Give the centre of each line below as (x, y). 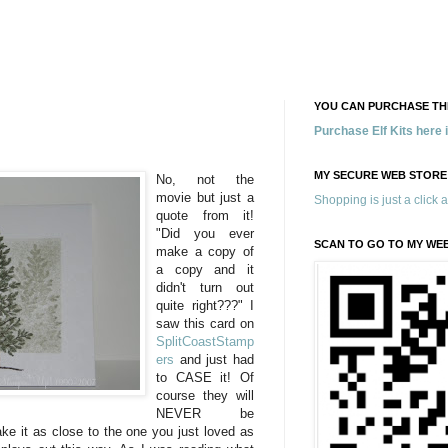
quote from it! (205, 215)
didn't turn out (205, 287)
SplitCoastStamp (205, 341)
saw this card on (205, 323)
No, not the (205, 179)
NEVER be (205, 413)
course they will (205, 395)
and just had (214, 359)
